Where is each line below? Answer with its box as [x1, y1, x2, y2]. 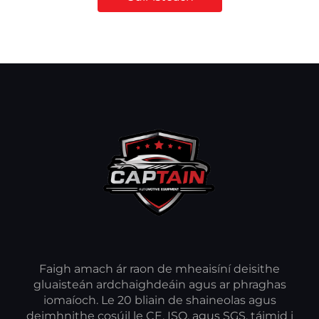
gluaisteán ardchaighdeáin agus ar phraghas [33, 277, 286, 291]
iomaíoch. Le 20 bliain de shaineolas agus [43, 293, 276, 307]
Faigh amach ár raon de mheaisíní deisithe [39, 261, 280, 276]
